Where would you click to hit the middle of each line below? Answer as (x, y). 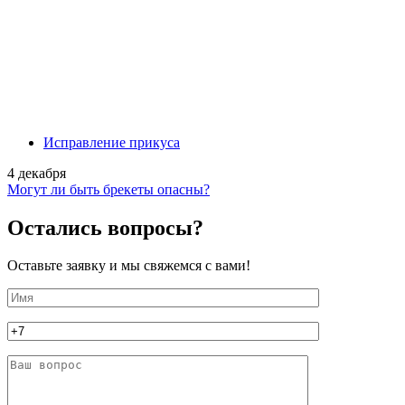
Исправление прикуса (112, 142)
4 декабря (37, 173)
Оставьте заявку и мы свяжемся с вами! (129, 266)
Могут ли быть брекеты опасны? (108, 189)
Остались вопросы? (105, 227)
